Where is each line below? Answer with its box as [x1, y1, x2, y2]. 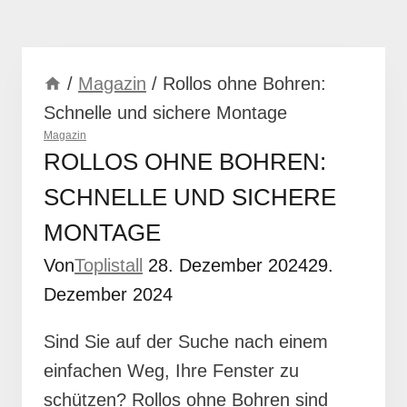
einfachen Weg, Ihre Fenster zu [44, 361, 299, 382]
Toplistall [74, 255, 143, 276]
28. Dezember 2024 [148, 255, 308, 276]
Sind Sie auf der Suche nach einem [44, 332, 328, 352]
